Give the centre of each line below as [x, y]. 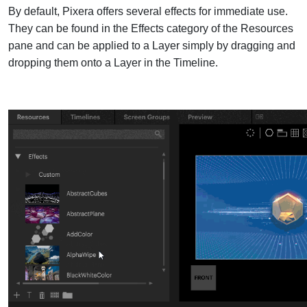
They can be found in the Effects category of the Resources [151, 28]
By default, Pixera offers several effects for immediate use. [148, 11]
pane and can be [49, 46]
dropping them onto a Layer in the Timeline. [114, 63]
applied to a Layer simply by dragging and [193, 46]
